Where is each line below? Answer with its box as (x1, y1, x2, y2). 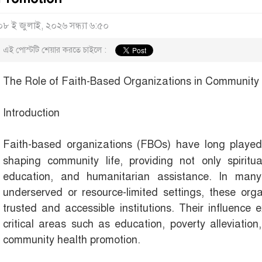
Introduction (3, 106, 60, 120)
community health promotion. (3, 233, 140, 247)
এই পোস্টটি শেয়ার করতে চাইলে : (3, 44, 106, 56)
